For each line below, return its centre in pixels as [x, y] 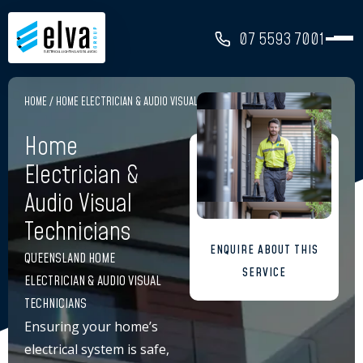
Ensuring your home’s [91, 327]
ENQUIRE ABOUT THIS [264, 250]
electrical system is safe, [97, 349]
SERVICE [264, 273]
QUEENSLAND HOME [70, 258]
